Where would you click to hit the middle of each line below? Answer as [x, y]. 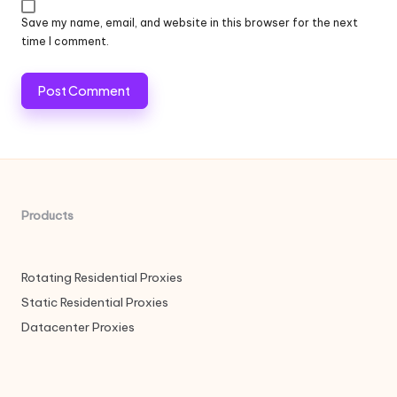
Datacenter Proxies [78, 327]
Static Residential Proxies [95, 303]
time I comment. [65, 42]
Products [47, 216]
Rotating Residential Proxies [102, 278]
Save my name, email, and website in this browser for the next [190, 23]
